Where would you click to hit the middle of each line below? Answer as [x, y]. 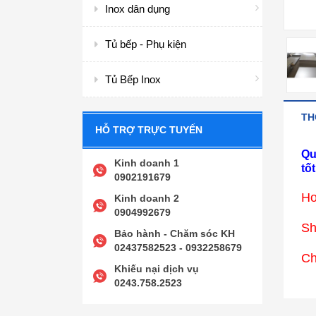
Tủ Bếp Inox [133, 79]
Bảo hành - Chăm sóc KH [175, 233]
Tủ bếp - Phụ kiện [146, 44]
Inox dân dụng [138, 9]
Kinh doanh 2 [147, 198]
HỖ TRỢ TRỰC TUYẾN [149, 130]
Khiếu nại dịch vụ [157, 269]
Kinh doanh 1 [147, 163]
